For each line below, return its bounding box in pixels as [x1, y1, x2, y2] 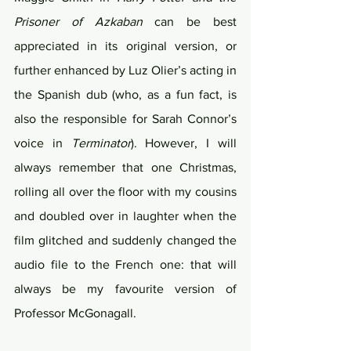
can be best [142, 15, 237, 29]
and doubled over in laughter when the [14, 209, 237, 223]
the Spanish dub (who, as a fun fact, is [14, 88, 237, 102]
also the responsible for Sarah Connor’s [14, 112, 237, 126]
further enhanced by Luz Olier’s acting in [14, 63, 237, 78]
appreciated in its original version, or [14, 39, 237, 53]
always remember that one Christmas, [14, 161, 237, 175]
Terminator [71, 136, 131, 150]
